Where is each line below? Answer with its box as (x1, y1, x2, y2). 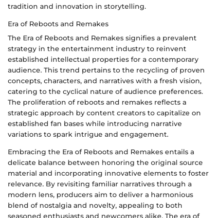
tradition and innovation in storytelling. (8, 1, 146, 11)
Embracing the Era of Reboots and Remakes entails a (8, 147, 194, 156)
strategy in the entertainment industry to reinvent (8, 44, 186, 53)
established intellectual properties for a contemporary (8, 54, 199, 64)
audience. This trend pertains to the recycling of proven (8, 65, 205, 74)
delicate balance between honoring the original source (8, 158, 203, 167)
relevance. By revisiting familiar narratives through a (8, 179, 192, 188)
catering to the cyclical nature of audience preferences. (8, 87, 203, 96)
